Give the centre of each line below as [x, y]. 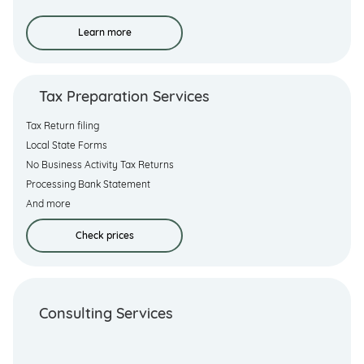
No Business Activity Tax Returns [100, 164]
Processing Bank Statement [89, 184]
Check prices [104, 236]
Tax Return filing [63, 125]
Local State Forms [67, 145]
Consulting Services [106, 313]
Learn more [104, 32]
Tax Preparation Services [125, 97]
